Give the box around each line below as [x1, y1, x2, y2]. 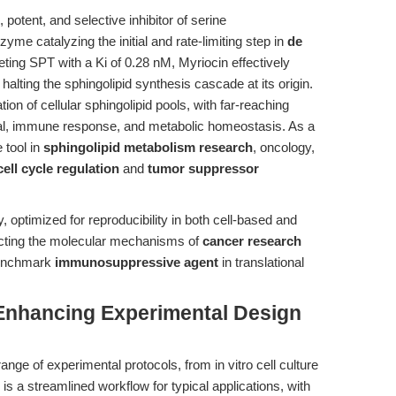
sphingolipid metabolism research [43, 140, 253, 155]
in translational [218, 255, 304, 270]
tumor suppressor [148, 161, 259, 176]
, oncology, [253, 140, 315, 155]
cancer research [202, 233, 301, 248]
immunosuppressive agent [55, 255, 218, 270]
